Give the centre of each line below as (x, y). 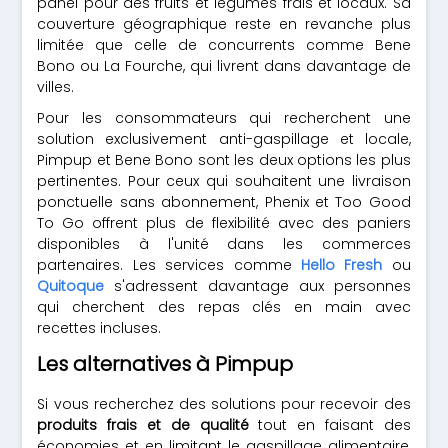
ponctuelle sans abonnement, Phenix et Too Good (224, 202)
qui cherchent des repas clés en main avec (224, 307)
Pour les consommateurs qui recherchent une (224, 118)
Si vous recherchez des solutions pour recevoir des (224, 404)
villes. (56, 87)
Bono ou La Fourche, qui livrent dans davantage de (224, 66)
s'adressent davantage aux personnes (257, 286)
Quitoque (71, 286)
